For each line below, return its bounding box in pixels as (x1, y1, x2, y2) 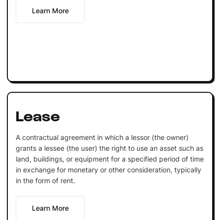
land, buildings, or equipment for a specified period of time (15, 154, 204, 163)
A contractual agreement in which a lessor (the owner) (15, 133, 189, 141)
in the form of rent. (15, 176, 75, 185)
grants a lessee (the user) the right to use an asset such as (15, 143, 203, 152)
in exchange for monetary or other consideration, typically (15, 165, 201, 174)
